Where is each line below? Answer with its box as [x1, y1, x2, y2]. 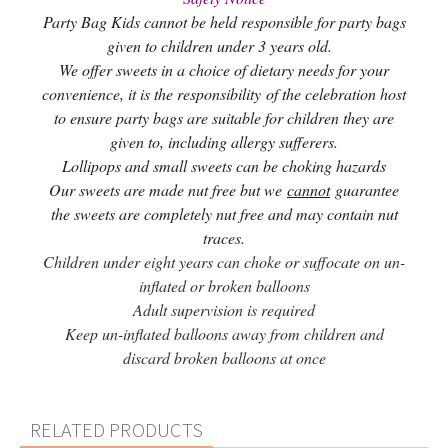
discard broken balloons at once [122, 347, 326, 369]
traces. [203, 227, 245, 249]
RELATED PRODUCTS [30, 417, 204, 443]
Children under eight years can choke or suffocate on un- [43, 251, 405, 273]
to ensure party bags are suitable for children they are [54, 107, 394, 129]
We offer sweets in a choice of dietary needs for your [59, 59, 389, 81]
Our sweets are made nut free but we [49, 179, 287, 201]
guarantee [330, 179, 399, 201]
